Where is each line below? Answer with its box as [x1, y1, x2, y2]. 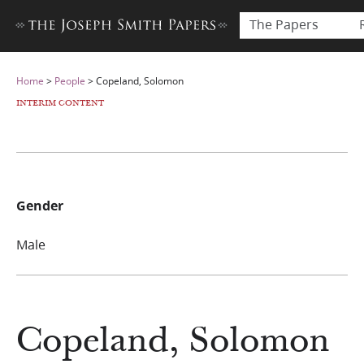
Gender [16, 196, 63, 214]
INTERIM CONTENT [16, 97, 104, 109]
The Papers [249, 15, 318, 33]
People [54, 74, 85, 88]
